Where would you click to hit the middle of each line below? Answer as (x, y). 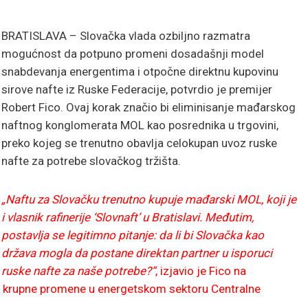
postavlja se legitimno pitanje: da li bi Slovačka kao (133, 235)
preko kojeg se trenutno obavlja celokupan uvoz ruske (139, 143)
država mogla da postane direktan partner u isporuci (137, 253)
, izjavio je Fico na (201, 271)
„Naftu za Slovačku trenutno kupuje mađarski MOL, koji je (149, 199)
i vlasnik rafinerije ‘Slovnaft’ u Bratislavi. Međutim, (128, 217)
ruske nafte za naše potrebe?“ (78, 271)
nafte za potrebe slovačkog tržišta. (91, 161)
